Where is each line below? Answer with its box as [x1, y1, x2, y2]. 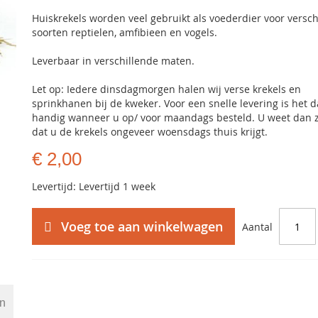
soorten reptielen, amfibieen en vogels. [32, 26, 218, 39]
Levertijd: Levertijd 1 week [32, 180, 156, 193]
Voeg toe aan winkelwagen [61, 218, 224, 235]
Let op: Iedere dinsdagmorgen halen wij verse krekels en [32, 82, 302, 96]
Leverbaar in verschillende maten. [32, 54, 195, 67]
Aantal [242, 219, 273, 234]
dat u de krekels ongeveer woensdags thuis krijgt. [32, 125, 268, 138]
